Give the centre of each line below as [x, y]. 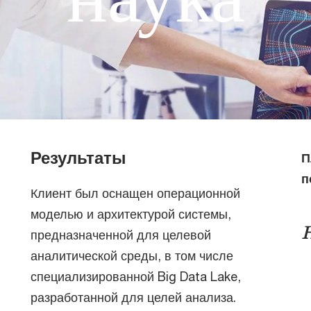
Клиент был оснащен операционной [135, 193]
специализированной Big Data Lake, [136, 276]
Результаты [78, 158]
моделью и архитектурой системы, [131, 214]
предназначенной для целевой [121, 235]
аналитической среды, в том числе [132, 255]
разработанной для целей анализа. [133, 297]
